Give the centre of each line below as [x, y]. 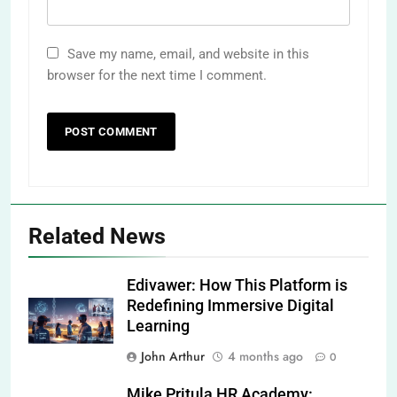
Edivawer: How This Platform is [237, 285]
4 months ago [265, 356]
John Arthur [173, 356]
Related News [97, 236]
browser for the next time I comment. [157, 75]
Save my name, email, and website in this [188, 54]
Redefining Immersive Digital [230, 305]
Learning [158, 326]
